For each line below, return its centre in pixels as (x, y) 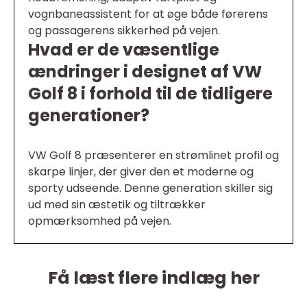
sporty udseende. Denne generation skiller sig (150, 188)
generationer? (89, 115)
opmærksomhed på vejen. (100, 221)
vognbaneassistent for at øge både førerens (148, 14)
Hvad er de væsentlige (124, 50)
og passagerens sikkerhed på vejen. (124, 30)
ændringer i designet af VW (145, 72)
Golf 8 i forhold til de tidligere (150, 94)
